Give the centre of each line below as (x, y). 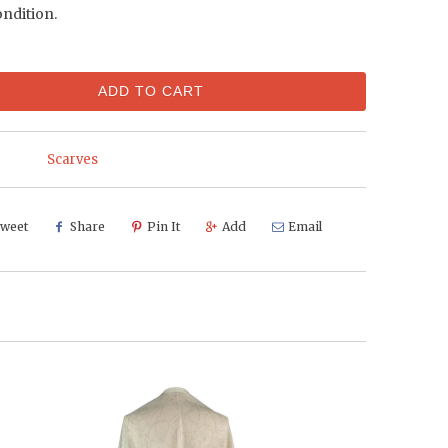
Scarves (72, 159)
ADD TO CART (151, 90)
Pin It (164, 226)
